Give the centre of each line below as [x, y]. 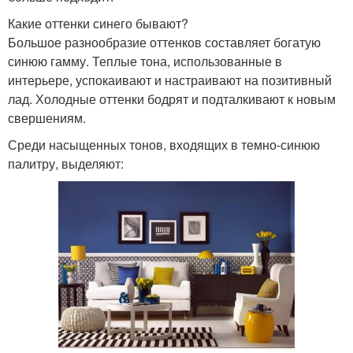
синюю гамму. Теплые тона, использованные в [145, 61]
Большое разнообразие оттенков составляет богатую [164, 43]
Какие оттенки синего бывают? [98, 24]
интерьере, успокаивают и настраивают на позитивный [170, 80]
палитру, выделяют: [66, 164]
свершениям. [47, 118]
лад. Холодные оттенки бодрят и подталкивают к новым [172, 99]
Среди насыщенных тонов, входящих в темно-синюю [164, 145]
